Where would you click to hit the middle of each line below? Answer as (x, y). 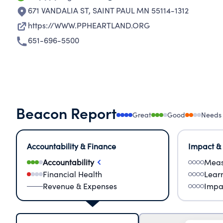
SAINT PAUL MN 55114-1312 (141, 10)
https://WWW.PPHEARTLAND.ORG (89, 25)
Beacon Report (66, 112)
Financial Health (72, 174)
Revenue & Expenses (80, 186)
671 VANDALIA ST (58, 10)
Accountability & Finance (71, 146)
